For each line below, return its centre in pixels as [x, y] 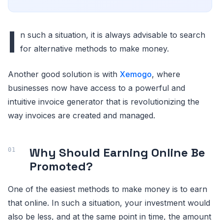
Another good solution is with [64, 74]
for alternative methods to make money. [96, 48]
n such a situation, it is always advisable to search [113, 35]
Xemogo [136, 74]
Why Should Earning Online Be [117, 152]
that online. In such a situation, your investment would [109, 203]
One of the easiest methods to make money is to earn [108, 189]
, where [166, 74]
